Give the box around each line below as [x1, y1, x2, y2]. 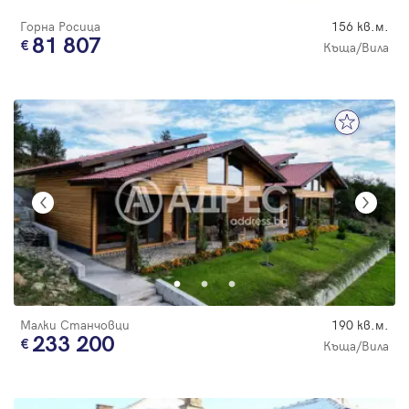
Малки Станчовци [20, 315, 130, 333]
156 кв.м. [331, 16, 389, 35]
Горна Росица [20, 16, 100, 35]
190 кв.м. [331, 315, 389, 333]
